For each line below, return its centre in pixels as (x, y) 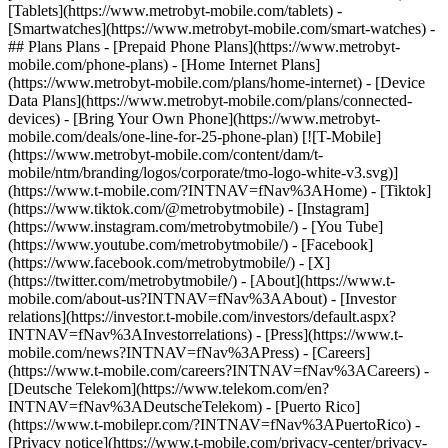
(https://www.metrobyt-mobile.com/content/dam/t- (165, 154)
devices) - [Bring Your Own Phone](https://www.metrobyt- (194, 118)
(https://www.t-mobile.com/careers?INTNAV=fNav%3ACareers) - (218, 370)
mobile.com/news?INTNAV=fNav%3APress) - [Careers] (189, 352)
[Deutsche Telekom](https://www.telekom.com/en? (168, 388)
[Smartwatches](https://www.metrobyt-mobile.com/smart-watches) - (221, 28)
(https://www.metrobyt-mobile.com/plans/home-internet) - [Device (216, 82)
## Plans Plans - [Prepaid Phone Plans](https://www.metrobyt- (204, 46)
